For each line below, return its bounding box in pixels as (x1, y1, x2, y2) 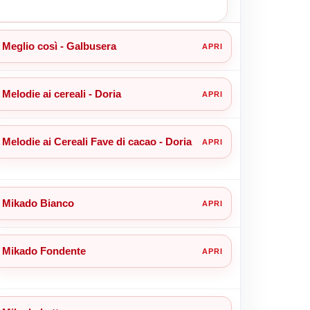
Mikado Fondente (1, 244, 86, 257)
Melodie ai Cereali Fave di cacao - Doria (1, 135, 192, 147)
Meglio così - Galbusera (1, 39, 116, 52)
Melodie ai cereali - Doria (1, 87, 121, 100)
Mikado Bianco (1, 197, 74, 209)
